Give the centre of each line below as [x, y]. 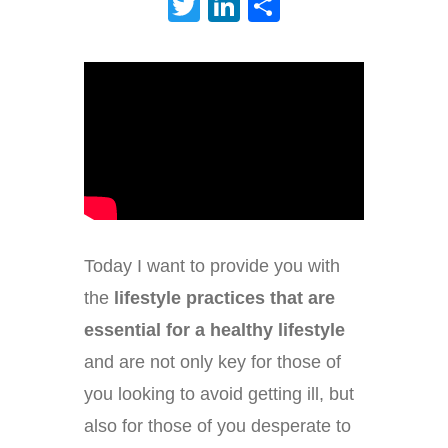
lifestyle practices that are [224, 297]
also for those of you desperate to [217, 425]
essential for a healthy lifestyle [214, 329]
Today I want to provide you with [212, 265]
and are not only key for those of [212, 361]
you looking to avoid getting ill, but [219, 393]
